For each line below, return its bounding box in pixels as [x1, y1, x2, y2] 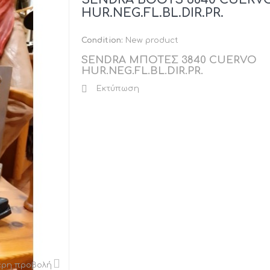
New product [125, 36, 178, 45]
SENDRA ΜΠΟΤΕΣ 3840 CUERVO [81, 54, 257, 66]
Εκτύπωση [96, 84, 139, 93]
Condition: [81, 36, 123, 45]
